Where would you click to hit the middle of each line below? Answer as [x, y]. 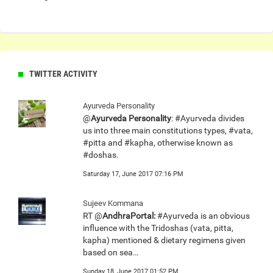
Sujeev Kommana [113, 204]
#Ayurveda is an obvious [203, 216]
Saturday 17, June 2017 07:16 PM [133, 174]
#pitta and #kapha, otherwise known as [158, 143]
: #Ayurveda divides [208, 119]
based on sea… [111, 253]
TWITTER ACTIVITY [63, 74]
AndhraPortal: [129, 216]
